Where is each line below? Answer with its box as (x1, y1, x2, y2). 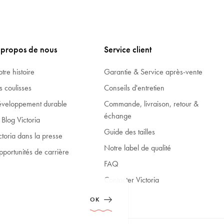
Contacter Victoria (104, 174, 159, 185)
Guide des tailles (104, 126, 155, 137)
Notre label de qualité (104, 142, 171, 153)
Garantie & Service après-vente (104, 66, 203, 77)
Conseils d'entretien (104, 82, 165, 93)
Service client (104, 43, 152, 55)
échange (104, 110, 132, 121)
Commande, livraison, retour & (104, 98, 199, 109)
